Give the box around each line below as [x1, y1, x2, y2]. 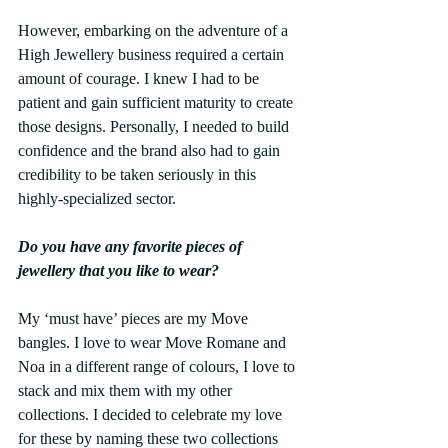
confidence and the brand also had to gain [18, 141, 284, 159]
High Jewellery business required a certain [18, 45, 288, 63]
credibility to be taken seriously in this [18, 165, 260, 183]
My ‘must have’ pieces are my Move [18, 309, 252, 327]
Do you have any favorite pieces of [18, 237, 246, 255]
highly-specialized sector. [18, 189, 176, 207]
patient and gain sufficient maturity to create [18, 93, 297, 111]
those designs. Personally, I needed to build [18, 117, 293, 135]
